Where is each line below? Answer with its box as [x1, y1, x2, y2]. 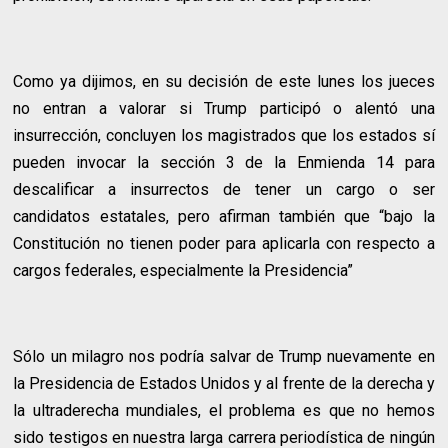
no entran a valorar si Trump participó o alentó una [13, 98, 435, 118]
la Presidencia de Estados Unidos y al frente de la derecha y [13, 373, 435, 393]
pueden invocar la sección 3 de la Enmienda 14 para [13, 152, 435, 172]
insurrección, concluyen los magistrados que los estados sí [13, 125, 435, 145]
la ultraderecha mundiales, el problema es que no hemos [13, 400, 435, 420]
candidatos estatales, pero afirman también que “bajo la [13, 206, 435, 226]
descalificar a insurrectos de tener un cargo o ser [13, 179, 435, 199]
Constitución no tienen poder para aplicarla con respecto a [13, 233, 435, 253]
